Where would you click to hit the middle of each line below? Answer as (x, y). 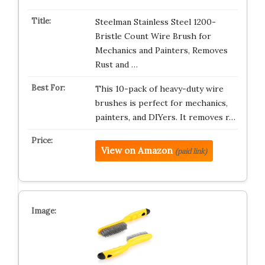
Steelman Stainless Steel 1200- (155, 22)
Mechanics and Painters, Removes (161, 50)
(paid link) (191, 151)
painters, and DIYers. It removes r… (165, 117)
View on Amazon (137, 150)
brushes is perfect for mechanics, (161, 103)
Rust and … (116, 64)
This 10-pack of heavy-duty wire (159, 88)
